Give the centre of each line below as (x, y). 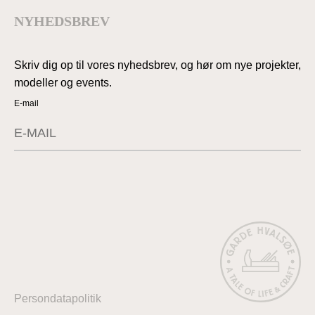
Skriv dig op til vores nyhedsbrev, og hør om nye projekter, (157, 65)
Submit (282, 121)
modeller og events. (63, 82)
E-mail (26, 103)
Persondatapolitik (58, 298)
